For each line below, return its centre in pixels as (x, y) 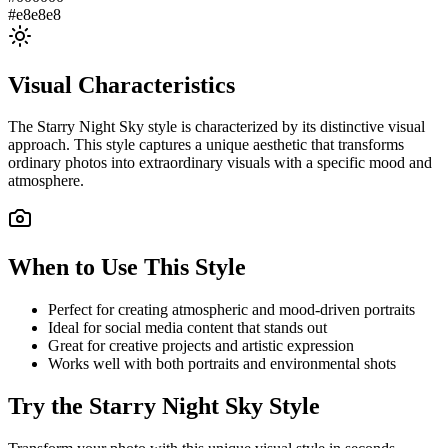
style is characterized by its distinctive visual (284, 127)
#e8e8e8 (34, 14)
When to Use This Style (127, 267)
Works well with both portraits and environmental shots (222, 364)
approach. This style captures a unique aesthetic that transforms (206, 145)
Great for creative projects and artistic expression (201, 346)
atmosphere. (46, 181)
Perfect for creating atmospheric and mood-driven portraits (231, 310)
